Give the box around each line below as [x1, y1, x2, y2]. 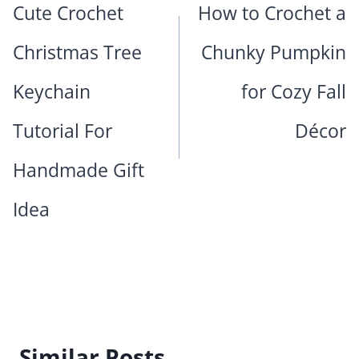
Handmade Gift [13, 157, 144, 184]
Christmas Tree [13, 39, 142, 66]
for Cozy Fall [241, 79, 346, 105]
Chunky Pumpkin [201, 39, 346, 66]
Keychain [13, 79, 91, 105]
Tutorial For [13, 118, 112, 144]
